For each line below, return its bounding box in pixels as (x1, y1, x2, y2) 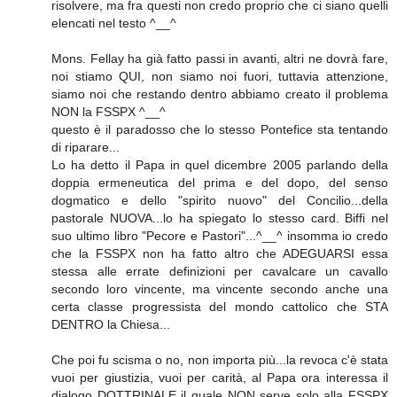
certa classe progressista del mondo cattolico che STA (51, 299, 388, 314)
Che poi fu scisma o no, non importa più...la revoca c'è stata (51, 352, 388, 367)
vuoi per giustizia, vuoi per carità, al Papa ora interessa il (51, 370, 388, 385)
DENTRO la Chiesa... (51, 316, 170, 331)
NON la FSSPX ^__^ (51, 104, 166, 119)
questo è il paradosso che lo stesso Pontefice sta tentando (51, 121, 388, 136)
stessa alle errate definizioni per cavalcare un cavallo (51, 263, 388, 278)
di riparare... (51, 139, 120, 154)
